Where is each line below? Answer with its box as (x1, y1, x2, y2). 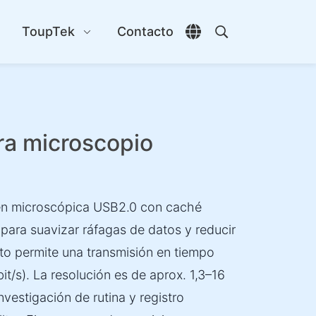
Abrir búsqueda (220, 32, 311, 48)
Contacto (117, 24, 174, 39)
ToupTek (22, 24, 75, 39)
